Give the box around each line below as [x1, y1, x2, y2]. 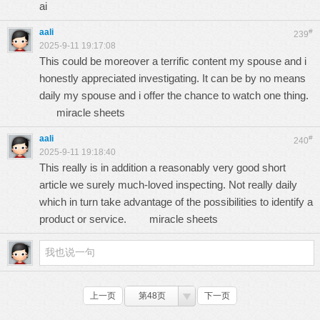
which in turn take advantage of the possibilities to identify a [39, 196, 313, 208]
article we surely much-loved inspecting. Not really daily [39, 179, 297, 191]
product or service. [39, 213, 149, 225]
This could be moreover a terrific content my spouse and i [39, 55, 306, 67]
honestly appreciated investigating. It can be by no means [39, 72, 306, 84]
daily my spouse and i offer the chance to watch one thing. [39, 89, 311, 101]
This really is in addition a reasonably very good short [39, 161, 286, 174]
